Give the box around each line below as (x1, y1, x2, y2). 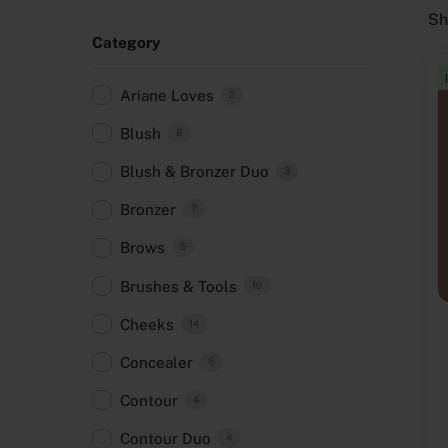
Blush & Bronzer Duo (120, 163, 269, 181)
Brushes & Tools (120, 277, 237, 295)
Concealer (120, 353, 193, 371)
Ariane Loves (120, 86, 214, 104)
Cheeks (120, 315, 174, 333)
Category (92, 33, 161, 51)
